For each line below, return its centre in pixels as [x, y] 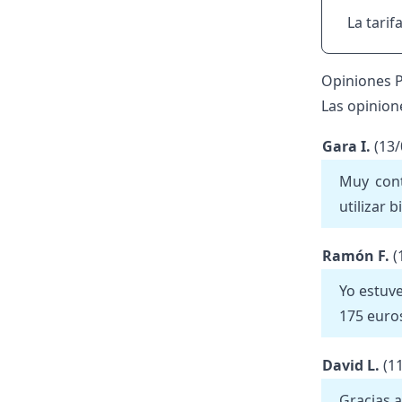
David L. [352, 365]
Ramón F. [357, 256]
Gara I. [348, 146]
